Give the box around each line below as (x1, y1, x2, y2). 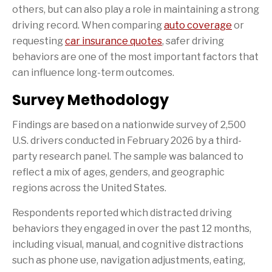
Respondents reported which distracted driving (12, 207, 232, 219)
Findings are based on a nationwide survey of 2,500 (12, 119, 246, 131)
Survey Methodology (12, 90, 169, 110)
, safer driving (162, 35, 224, 47)
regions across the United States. (12, 182, 166, 194)
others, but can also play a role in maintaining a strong (12, 4, 259, 16)
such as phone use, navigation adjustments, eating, (12, 254, 245, 267)
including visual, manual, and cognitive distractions (12, 239, 243, 251)
